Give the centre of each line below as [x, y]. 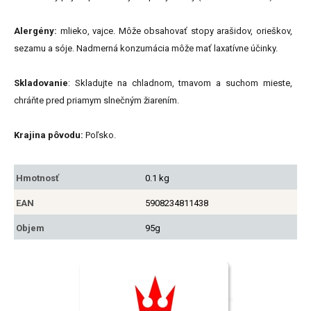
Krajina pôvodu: [49, 135]
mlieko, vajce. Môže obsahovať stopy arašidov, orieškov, [175, 31]
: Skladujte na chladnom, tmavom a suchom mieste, [180, 83]
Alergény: [35, 31]
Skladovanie [41, 83]
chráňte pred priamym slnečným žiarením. [96, 101]
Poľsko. [100, 135]
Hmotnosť [37, 178]
